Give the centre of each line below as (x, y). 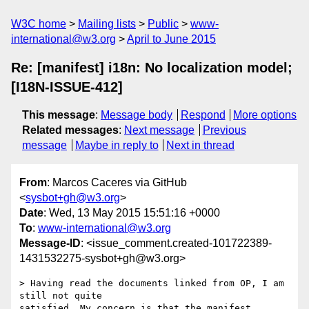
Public (163, 24)
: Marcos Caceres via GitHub (117, 183)
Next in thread (201, 145)
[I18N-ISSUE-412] (67, 87)
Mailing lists (107, 24)
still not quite (63, 296)
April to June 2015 (171, 39)
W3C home (39, 24)
